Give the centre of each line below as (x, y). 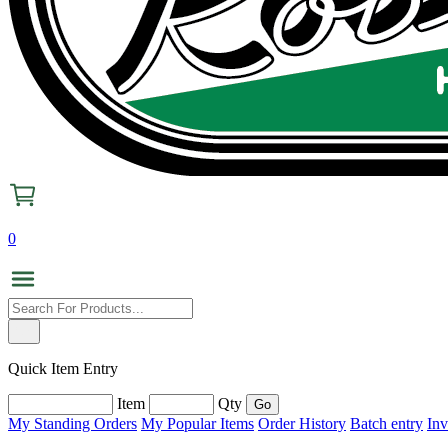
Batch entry (386, 423)
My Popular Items (197, 423)
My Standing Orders (72, 423)
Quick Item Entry (63, 368)
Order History (302, 423)
